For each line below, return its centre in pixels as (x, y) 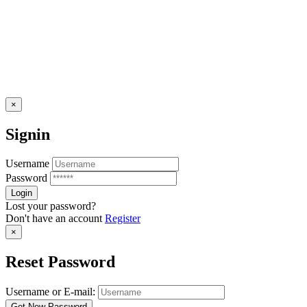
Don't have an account (55, 219)
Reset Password (60, 262)
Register (123, 219)
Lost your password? (51, 206)
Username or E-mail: (50, 292)
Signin (28, 134)
